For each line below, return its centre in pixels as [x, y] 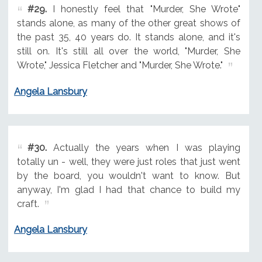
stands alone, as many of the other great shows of [128, 23]
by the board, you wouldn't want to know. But [128, 175]
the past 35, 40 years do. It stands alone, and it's [128, 37]
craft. [28, 204]
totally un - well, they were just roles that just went [128, 161]
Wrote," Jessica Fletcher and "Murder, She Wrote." [120, 65]
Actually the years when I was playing [143, 147]
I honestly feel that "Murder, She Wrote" [143, 9]
